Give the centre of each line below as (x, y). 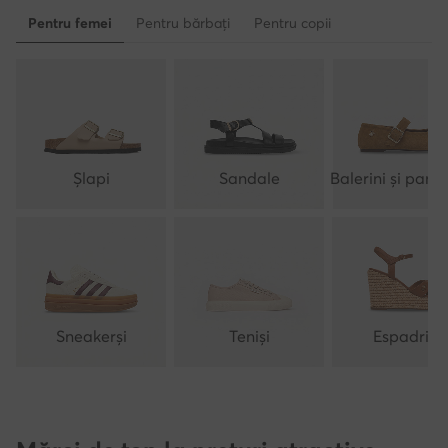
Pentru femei (70, 23)
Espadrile (407, 336)
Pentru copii (292, 23)
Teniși (249, 336)
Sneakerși (91, 336)
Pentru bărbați (183, 23)
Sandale (249, 178)
